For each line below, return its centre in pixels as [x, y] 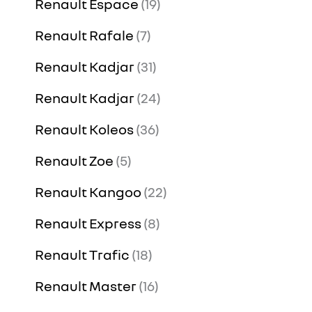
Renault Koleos [84, 129]
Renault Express [88, 223]
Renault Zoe [74, 161]
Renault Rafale [84, 35]
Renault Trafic [82, 255]
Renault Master [86, 286]
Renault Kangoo [88, 192]
